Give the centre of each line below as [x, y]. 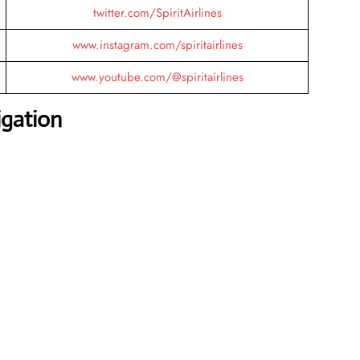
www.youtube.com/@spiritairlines [157, 77]
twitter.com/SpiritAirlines [157, 12]
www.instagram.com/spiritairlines [157, 45]
